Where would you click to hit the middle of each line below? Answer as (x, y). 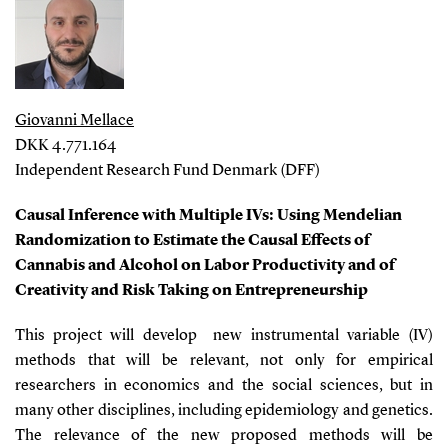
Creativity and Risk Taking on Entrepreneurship (191, 290)
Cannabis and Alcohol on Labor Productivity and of (204, 265)
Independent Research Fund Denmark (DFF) (168, 170)
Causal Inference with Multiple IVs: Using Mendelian (208, 215)
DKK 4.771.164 (65, 145)
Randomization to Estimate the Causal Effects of (192, 240)
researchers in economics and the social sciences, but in (224, 385)
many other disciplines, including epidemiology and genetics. (224, 410)
